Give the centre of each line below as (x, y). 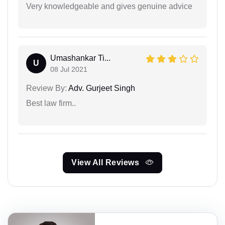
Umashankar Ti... (80, 58)
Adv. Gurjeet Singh (101, 88)
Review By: (46, 88)
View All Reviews (106, 162)
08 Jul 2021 (69, 69)
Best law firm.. (51, 103)
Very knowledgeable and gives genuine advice (109, 6)
